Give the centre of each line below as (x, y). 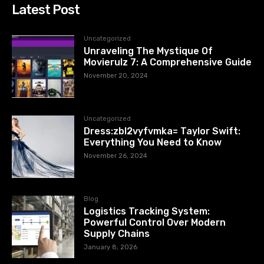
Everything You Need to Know (153, 143)
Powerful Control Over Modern (155, 223)
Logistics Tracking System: (147, 212)
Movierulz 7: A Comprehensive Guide (168, 62)
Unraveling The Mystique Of (148, 51)
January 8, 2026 (111, 247)
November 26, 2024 (116, 156)
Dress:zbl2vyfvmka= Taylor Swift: (162, 131)
